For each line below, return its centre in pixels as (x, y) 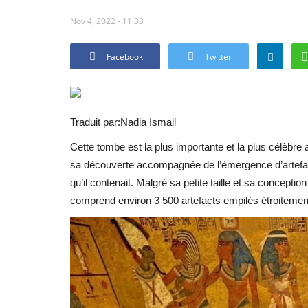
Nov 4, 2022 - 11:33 (107, 21)
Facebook (125, 56)
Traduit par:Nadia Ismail (123, 122)
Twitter (218, 56)
